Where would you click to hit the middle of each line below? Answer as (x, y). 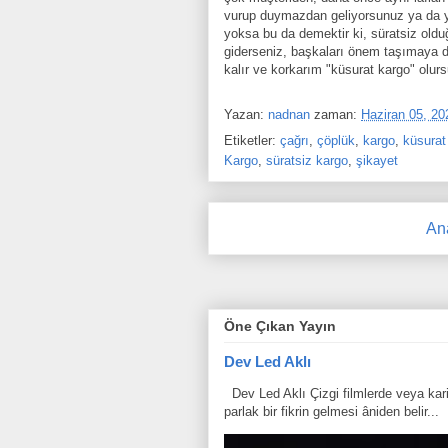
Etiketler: (252, 141)
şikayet (377, 161)
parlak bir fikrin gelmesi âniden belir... (331, 412)
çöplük (336, 141)
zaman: (337, 114)
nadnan (289, 114)
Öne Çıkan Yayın (280, 326)
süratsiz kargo (307, 161)
